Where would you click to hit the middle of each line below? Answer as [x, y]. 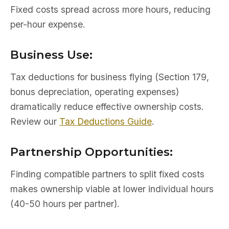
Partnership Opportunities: [91, 152]
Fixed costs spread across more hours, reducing [110, 9]
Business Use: [51, 55]
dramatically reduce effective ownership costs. [107, 107]
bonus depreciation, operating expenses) [95, 92]
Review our [35, 121]
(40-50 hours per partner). [65, 204]
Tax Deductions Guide [106, 121]
